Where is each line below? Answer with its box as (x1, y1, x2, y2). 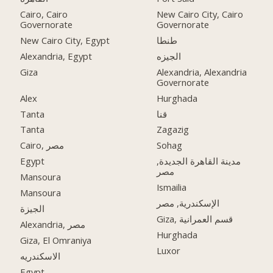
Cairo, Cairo (20, 7, 68, 20)
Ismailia (157, 181, 187, 194)
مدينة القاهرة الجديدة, (157, 155, 241, 168)
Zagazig (157, 123, 190, 136)
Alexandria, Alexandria (157, 65, 247, 78)
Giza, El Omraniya (20, 233, 92, 246)
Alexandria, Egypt (20, 49, 93, 62)
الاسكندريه (20, 249, 61, 262)
